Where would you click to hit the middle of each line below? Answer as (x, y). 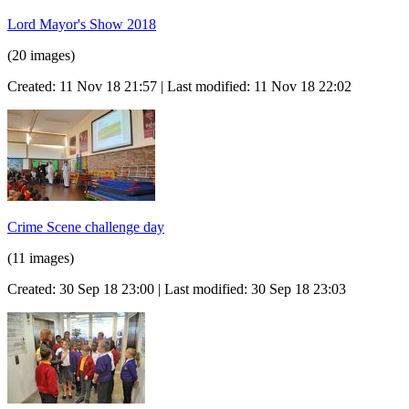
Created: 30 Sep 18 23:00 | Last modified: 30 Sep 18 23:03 (177, 288)
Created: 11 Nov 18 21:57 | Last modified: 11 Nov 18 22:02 (179, 86)
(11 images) (41, 257)
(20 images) (41, 55)
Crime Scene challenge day (86, 226)
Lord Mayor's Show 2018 (82, 24)
